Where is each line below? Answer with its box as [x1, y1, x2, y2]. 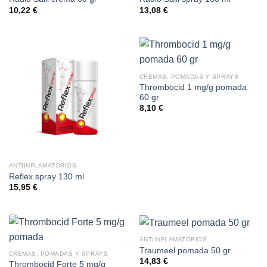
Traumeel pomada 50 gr [139, 246, 231, 255]
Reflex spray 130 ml [8, 172, 84, 181]
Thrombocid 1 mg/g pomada [139, 82, 247, 92]
